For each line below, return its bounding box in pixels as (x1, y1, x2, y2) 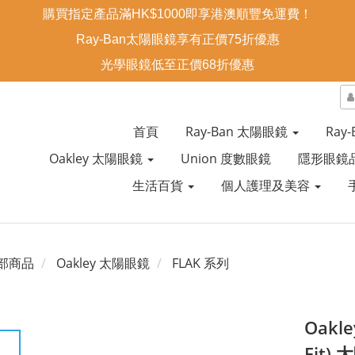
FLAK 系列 (172, 254, 229, 272)
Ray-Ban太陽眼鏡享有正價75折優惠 (75, 32, 280, 46)
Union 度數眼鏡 (180, 150, 271, 167)
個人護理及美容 (220, 177, 313, 194)
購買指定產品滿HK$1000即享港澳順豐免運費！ (43, 7, 312, 21)
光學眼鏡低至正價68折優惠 (101, 58, 254, 71)
